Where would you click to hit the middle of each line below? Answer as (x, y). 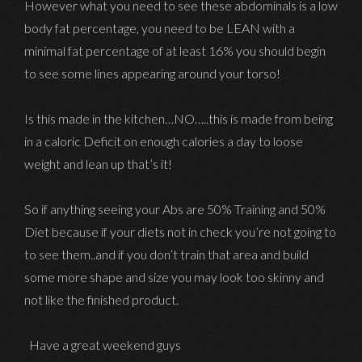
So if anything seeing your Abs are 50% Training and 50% (175, 209)
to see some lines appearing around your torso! (152, 74)
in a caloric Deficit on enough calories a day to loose (164, 141)
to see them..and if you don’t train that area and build (166, 255)
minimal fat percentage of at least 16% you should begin (175, 51)
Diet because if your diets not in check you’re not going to (180, 232)
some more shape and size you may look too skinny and (174, 277)
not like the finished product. (101, 300)
